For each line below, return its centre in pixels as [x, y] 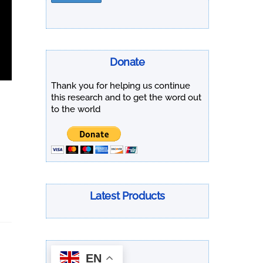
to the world [75, 109]
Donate [127, 62]
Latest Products [127, 195]
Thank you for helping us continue [120, 85]
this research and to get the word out [126, 97]
